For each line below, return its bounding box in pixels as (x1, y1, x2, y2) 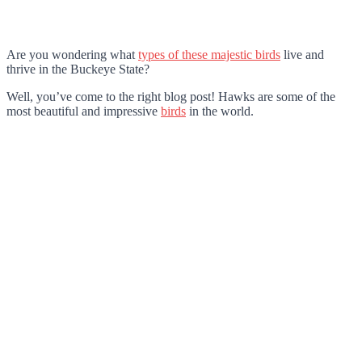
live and (280, 47, 324, 61)
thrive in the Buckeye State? (6, 61, 149, 76)
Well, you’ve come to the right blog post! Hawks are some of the (6, 89, 335, 103)
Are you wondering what (6, 47, 138, 61)
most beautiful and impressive (6, 103, 161, 118)
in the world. (186, 103, 254, 118)
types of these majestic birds (138, 47, 280, 61)
